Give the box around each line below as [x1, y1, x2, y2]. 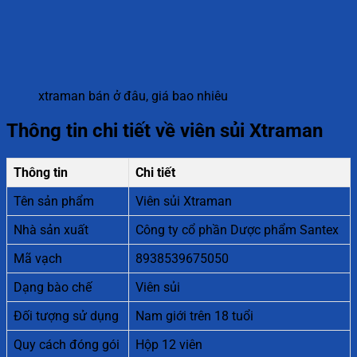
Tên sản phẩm [14, 193, 94, 209]
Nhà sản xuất [14, 222, 88, 237]
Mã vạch [14, 250, 62, 266]
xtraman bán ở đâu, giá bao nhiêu [38, 88, 228, 104]
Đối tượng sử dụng [14, 308, 119, 324]
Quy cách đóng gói [14, 336, 120, 352]
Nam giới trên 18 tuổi [135, 308, 253, 324]
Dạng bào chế [14, 279, 92, 295]
